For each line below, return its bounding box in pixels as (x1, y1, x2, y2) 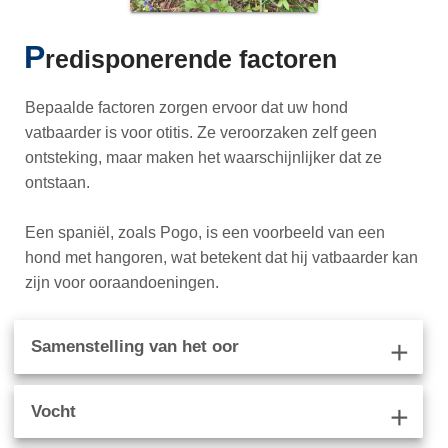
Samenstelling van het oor (31, 337, 240, 357)
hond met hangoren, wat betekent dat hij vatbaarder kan (25, 249, 419, 267)
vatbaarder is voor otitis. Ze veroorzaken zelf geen (25, 124, 378, 142)
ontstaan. (25, 174, 91, 192)
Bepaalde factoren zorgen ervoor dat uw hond (25, 99, 349, 117)
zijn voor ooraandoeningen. (25, 274, 220, 292)
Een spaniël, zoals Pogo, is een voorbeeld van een (25, 224, 386, 242)
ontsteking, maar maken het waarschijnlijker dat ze (25, 149, 383, 167)
